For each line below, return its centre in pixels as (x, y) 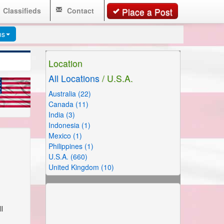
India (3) (62, 114)
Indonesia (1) (69, 125)
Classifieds (21, 10)
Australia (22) (70, 93)
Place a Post (147, 12)
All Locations (74, 78)
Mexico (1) (65, 135)
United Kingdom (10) (81, 167)
